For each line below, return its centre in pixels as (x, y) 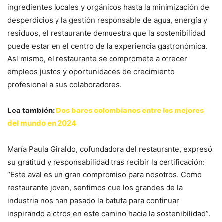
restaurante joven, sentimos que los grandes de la (95, 187)
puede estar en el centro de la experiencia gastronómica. (107, 46)
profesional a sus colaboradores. (65, 84)
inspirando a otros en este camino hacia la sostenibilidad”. (109, 213)
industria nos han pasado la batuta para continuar (93, 200)
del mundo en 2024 (42, 123)
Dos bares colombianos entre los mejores (130, 110)
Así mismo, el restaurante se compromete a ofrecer (97, 58)
